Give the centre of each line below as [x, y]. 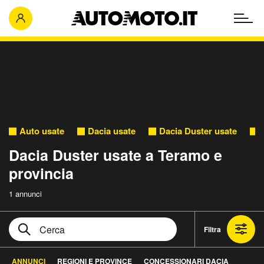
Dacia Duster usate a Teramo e [115, 155]
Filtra [212, 229]
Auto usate [42, 131]
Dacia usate [112, 131]
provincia [41, 173]
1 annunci [25, 194]
